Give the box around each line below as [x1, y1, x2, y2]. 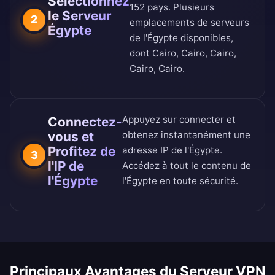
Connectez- [48, 114, 122, 130]
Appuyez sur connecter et [122, 114, 236, 126]
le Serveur [48, 8, 112, 24]
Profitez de [48, 143, 115, 159]
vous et [48, 128, 94, 144]
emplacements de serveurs [130, 17, 249, 29]
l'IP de [48, 158, 84, 174]
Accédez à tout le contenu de [122, 160, 251, 172]
